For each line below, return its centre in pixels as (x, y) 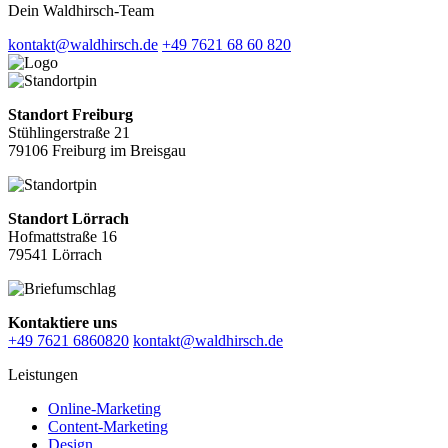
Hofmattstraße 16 (62, 237)
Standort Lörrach (68, 219)
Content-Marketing (108, 427)
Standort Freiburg (70, 115)
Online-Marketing (104, 409)
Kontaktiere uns (62, 323)
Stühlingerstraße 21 (69, 133)
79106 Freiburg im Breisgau (97, 151)
